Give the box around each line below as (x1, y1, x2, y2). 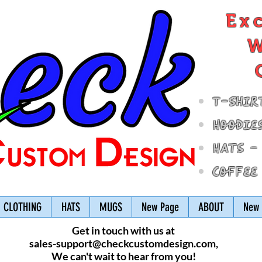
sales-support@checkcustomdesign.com (29, 237, 216, 250)
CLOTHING (3, 200, 42, 214)
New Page (142, 200, 179, 214)
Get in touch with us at (72, 224, 175, 237)
